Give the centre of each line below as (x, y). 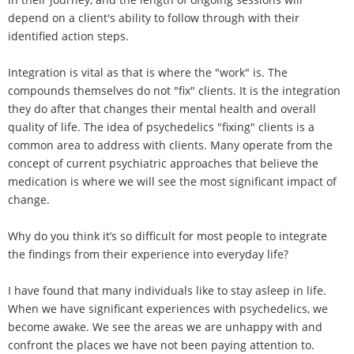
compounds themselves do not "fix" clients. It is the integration (174, 90)
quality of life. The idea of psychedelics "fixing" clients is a (161, 126)
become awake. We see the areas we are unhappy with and (165, 326)
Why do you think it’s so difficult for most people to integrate (168, 235)
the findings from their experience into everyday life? (148, 254)
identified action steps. (68, 36)
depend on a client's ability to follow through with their (154, 17)
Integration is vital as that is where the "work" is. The (148, 72)
